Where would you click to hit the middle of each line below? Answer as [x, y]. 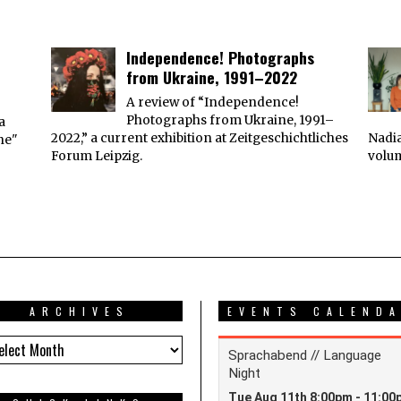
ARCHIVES [79, 311]
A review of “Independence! [212, 103]
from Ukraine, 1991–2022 [211, 77]
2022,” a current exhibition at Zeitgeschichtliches [199, 139]
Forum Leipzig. [96, 157]
